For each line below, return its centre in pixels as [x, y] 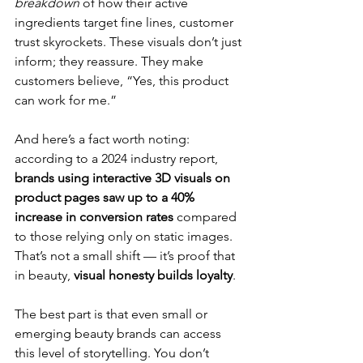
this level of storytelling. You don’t [113, 352]
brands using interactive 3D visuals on [124, 177]
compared [207, 216]
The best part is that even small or [113, 314]
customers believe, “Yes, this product [123, 80]
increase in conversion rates [94, 216]
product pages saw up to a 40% [106, 197]
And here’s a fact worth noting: [104, 139]
